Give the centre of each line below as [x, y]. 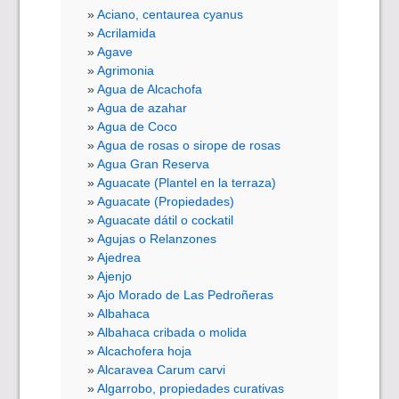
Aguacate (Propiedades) [166, 201]
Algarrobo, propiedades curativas [191, 388]
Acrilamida [127, 33]
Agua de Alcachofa [150, 89]
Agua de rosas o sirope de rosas [189, 145]
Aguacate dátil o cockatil [166, 220]
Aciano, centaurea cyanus [171, 14]
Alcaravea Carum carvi [162, 369]
